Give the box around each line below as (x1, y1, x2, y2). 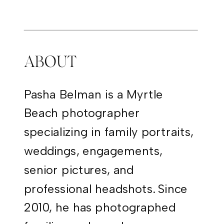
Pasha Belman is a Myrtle (23, 86, 163, 101)
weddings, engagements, (23, 143, 162, 158)
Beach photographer (23, 105, 140, 120)
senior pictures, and (23, 162, 134, 176)
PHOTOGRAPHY (27, 2, 101, 13)
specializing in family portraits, (23, 124, 193, 139)
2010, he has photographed (23, 200, 176, 214)
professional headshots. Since (23, 181, 188, 195)
